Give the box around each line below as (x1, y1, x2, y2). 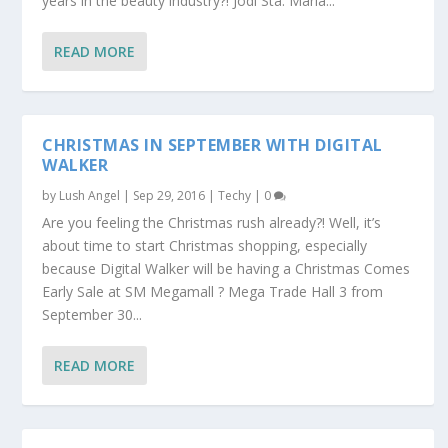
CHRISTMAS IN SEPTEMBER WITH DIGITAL (42, 133, 383, 156)
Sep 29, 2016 (133, 186, 206, 204)
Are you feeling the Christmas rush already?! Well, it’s (42, 212, 382, 232)
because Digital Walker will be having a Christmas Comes (42, 258, 411, 278)
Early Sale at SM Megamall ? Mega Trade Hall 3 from (42, 281, 384, 301)
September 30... (42, 304, 143, 324)
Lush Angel (59, 186, 121, 204)
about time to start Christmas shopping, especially (42, 235, 368, 255)
